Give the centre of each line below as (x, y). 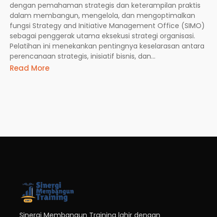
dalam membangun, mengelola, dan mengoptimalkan (102, 16)
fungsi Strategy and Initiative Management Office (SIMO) (107, 26)
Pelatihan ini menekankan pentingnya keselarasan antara (107, 46)
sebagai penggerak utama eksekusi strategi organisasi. (102, 36)
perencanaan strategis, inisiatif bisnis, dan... (83, 56)
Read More (30, 68)
